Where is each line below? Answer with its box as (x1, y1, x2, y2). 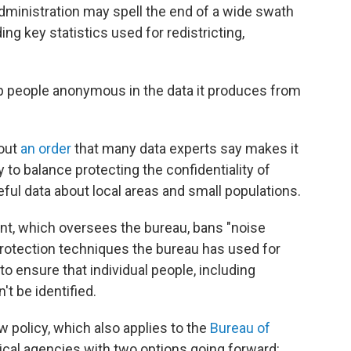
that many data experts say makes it (71, 140, 299, 157)
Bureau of (210, 320, 270, 337)
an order (20, 140, 71, 157)
